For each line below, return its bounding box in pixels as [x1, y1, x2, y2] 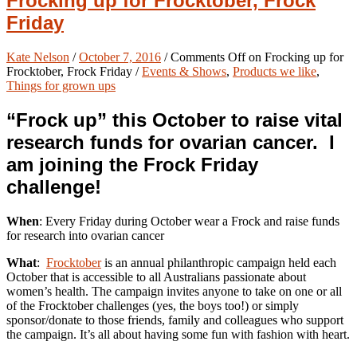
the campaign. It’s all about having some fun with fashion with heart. [6, 328, 350, 342]
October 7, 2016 [79, 50, 161, 65]
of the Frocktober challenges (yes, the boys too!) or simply [6, 299, 299, 313]
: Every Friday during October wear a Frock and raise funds [39, 214, 339, 229]
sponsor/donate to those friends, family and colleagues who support [6, 313, 343, 328]
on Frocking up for [245, 50, 343, 65]
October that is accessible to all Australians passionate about [6, 270, 306, 284]
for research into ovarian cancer [6, 229, 164, 243]
